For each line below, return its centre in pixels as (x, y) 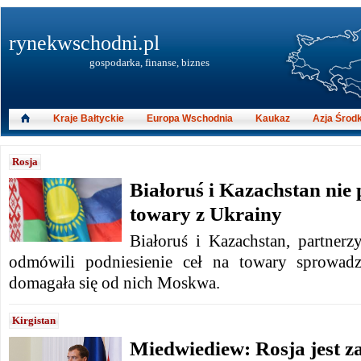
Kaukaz (273, 118)
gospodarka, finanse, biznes (149, 62)
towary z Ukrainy (206, 214)
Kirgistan (34, 320)
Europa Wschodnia (190, 118)
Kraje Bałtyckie (89, 118)
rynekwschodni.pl (84, 43)
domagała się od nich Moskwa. (114, 283)
